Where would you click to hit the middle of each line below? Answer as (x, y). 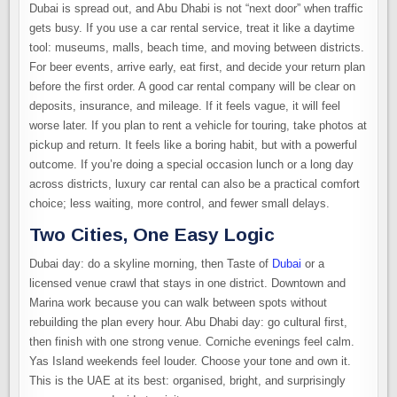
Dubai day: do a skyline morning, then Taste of (151, 264)
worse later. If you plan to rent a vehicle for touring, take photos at (198, 125)
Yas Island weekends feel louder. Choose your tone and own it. (191, 362)
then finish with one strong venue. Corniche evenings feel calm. (192, 342)
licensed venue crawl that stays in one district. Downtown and (188, 284)
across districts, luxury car (98, 183)
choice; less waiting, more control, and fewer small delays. (180, 203)
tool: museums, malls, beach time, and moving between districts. (197, 47)
